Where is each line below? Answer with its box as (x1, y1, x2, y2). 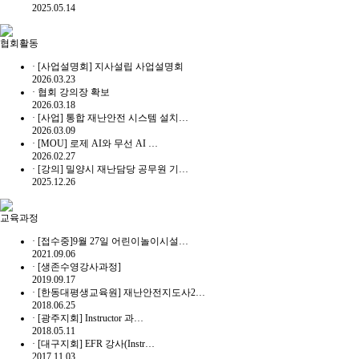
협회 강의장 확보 (38, 87, 110, 99)
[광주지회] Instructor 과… (38, 312, 143, 324)
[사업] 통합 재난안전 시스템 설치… (38, 112, 188, 124)
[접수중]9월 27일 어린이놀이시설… (38, 235, 188, 247)
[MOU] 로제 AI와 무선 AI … (38, 138, 158, 150)
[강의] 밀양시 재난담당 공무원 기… (38, 163, 188, 175)
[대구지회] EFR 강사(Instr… (38, 337, 155, 349)
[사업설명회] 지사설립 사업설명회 (38, 61, 184, 73)
